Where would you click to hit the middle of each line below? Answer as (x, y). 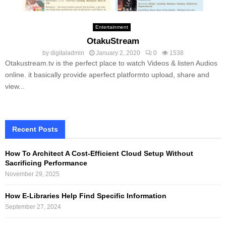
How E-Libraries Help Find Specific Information (86, 195)
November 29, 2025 (32, 174)
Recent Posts (35, 129)
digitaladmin (67, 53)
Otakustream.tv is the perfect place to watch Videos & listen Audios (111, 63)
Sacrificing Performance (46, 163)
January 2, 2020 (118, 53)
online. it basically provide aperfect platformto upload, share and (107, 74)
